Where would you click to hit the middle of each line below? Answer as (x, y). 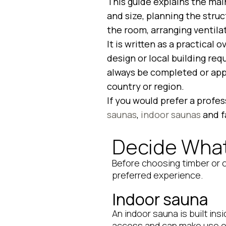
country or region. (146, 86)
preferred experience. (157, 175)
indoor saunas (171, 114)
